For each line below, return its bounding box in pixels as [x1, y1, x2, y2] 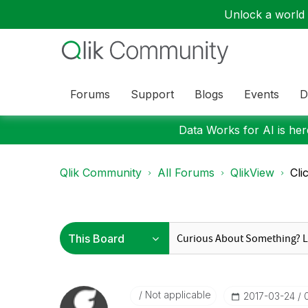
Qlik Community [60, 166, 142, 179]
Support [131, 87, 174, 101]
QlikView [230, 166, 274, 179]
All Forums [157, 166, 214, 179]
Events [244, 87, 279, 101]
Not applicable [142, 289, 211, 300]
